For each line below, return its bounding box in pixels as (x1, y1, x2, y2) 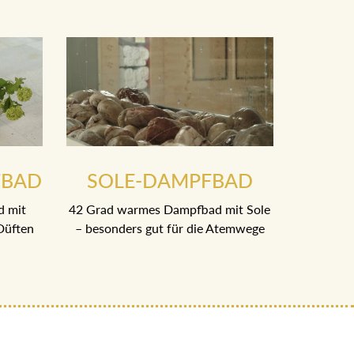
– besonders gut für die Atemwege (74, 220, 265, 236)
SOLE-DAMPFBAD (86, 168, 253, 193)
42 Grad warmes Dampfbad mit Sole (69, 201, 271, 217)
